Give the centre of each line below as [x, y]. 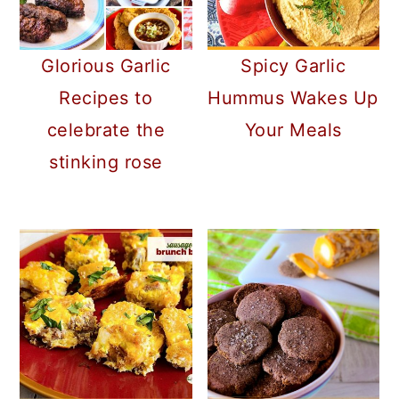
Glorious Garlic [106, 66]
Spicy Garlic [293, 66]
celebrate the [106, 130]
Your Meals [293, 130]
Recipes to [106, 98]
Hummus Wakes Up [293, 98]
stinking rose [106, 163]
